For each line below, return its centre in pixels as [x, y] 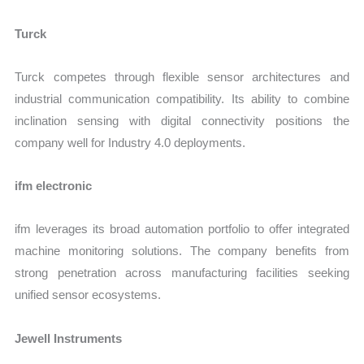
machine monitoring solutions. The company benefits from [182, 251]
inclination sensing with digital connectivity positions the [182, 120]
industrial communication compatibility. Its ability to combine [182, 98]
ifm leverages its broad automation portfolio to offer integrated [182, 229]
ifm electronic [54, 186]
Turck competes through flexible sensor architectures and [182, 76]
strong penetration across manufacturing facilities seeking [182, 273]
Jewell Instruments [69, 338]
